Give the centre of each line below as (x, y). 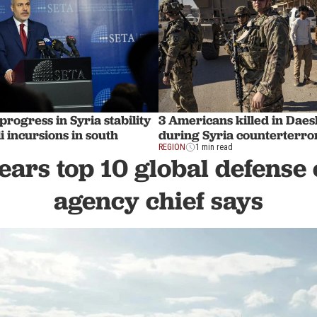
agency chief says (158, 201)
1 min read (214, 148)
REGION (172, 148)
